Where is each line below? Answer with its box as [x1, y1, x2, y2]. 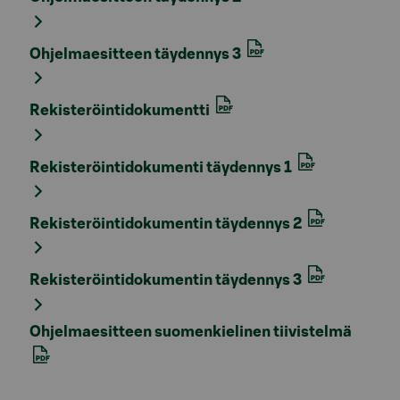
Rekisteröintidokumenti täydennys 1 [29, 159, 295, 175]
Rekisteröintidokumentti [29, 103, 212, 119]
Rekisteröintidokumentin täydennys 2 [29, 216, 304, 232]
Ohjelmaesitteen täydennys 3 [29, 46, 244, 62]
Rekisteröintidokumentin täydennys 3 [29, 272, 304, 288]
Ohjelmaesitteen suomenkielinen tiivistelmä [29, 323, 352, 339]
